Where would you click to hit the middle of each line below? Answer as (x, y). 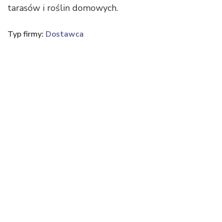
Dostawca (65, 34)
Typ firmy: (27, 34)
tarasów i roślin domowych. (63, 8)
